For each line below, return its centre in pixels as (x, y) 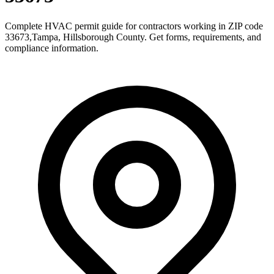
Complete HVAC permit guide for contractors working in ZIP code (134, 26)
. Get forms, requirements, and (203, 37)
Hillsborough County (104, 37)
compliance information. (52, 48)
